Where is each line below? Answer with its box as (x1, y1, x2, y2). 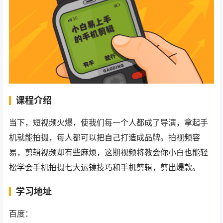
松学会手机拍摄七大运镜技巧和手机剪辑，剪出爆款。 (9, 162, 200, 172)
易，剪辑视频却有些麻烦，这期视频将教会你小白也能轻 (9, 147, 208, 157)
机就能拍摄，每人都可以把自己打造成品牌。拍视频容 (9, 132, 200, 142)
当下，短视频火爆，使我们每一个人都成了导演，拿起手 (9, 117, 208, 127)
